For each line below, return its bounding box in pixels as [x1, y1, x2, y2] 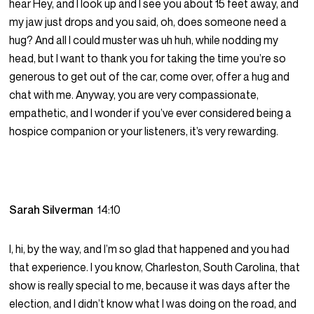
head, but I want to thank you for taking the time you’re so [9, 51, 287, 66]
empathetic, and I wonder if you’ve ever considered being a [9, 106, 292, 121]
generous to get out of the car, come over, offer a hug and [9, 69, 290, 84]
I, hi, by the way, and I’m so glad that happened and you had [9, 242, 290, 257]
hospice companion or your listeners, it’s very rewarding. [9, 124, 279, 139]
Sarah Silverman [9, 203, 98, 217]
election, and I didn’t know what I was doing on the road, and [9, 296, 297, 311]
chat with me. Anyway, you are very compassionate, [9, 88, 259, 102]
